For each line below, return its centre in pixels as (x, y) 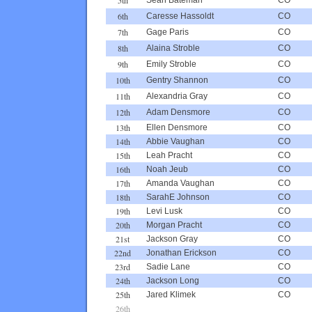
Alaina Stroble (173, 48)
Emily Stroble (171, 64)
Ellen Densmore (177, 127)
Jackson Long (173, 280)
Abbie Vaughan (175, 141)
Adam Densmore (178, 112)
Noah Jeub (167, 169)
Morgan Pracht (174, 225)
